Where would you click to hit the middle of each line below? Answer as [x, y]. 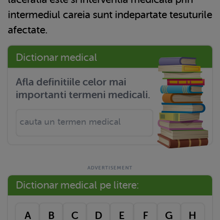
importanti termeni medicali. [83, 95]
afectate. [29, 30]
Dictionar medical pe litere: [77, 185]
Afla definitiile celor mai [71, 82]
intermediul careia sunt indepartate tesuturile [110, 14]
